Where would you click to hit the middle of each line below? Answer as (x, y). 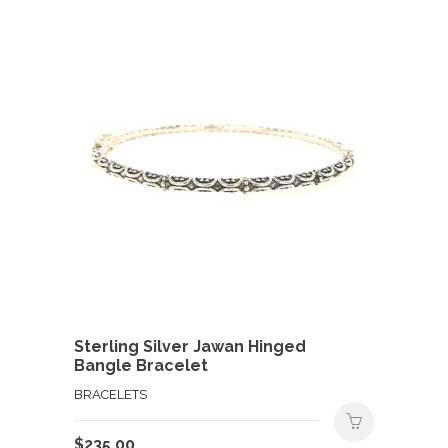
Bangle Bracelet (141, 365)
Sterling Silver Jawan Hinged (190, 346)
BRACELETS (110, 394)
